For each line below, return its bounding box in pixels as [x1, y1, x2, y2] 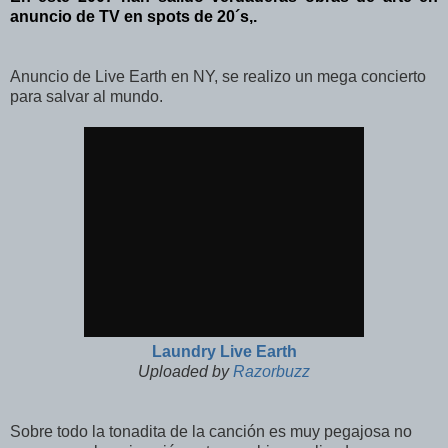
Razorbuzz [233, 363, 310, 381]
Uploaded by [138, 363, 233, 381]
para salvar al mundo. [10, 88, 163, 106]
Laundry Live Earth [151, 343, 297, 361]
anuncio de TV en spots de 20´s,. [10, 8, 257, 26]
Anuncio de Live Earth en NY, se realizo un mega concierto [10, 68, 426, 86]
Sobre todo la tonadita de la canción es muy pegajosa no [10, 423, 412, 441]
